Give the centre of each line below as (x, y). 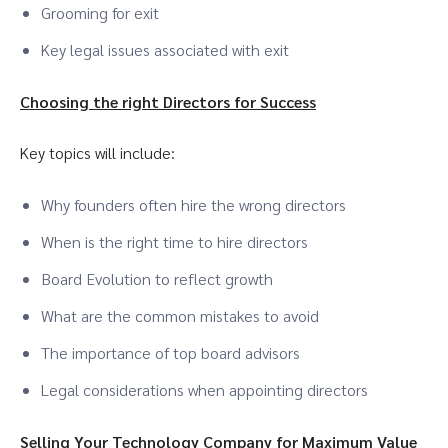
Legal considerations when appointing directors (204, 389)
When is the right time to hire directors (174, 241)
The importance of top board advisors (170, 352)
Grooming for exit (100, 12)
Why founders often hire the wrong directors (193, 204)
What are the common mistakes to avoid (180, 315)
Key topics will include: (97, 152)
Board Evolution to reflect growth (157, 278)
